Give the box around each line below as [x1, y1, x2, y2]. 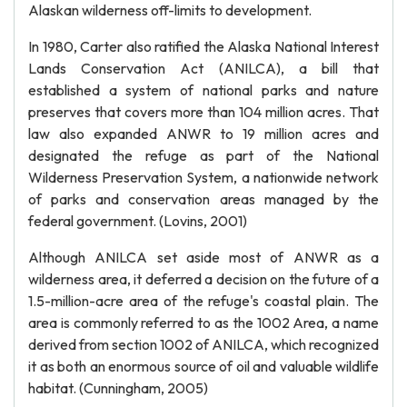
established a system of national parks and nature [28, 81, 379, 99]
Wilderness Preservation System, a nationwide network [28, 168, 379, 186]
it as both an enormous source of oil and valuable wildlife [28, 357, 379, 375]
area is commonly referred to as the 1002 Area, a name [28, 313, 379, 332]
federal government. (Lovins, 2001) [28, 212, 247, 230]
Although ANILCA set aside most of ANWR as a [28, 248, 379, 266]
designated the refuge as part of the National [28, 146, 379, 164]
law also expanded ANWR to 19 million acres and [28, 124, 379, 143]
